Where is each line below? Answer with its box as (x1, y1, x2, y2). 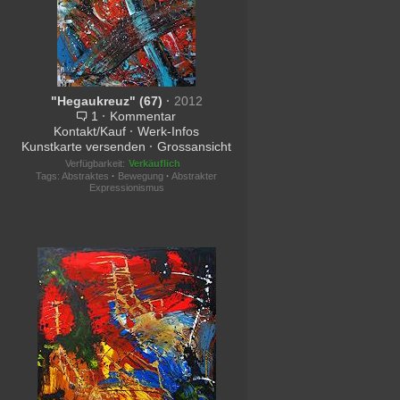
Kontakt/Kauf (54, 124, 127, 138)
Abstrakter (171, 171, 218, 181)
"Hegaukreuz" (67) (50, 94, 166, 108)
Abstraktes (62, 171, 110, 181)
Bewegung (118, 171, 164, 181)
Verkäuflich (128, 158, 180, 169)
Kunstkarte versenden (21, 139, 146, 154)
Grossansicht (157, 139, 232, 154)
